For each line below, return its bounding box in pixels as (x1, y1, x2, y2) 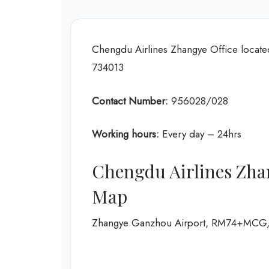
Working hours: (92, 127, 162, 141)
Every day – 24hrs (162, 127, 241, 141)
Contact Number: (92, 93, 168, 108)
